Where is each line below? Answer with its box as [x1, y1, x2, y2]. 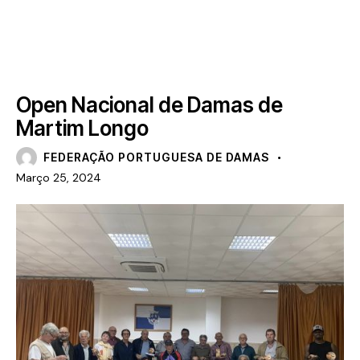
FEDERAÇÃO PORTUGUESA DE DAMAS [43, 150, 270, 165]
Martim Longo [16, 116, 149, 141]
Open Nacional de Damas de [16, 92, 283, 118]
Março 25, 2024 [16, 170, 101, 185]
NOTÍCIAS [29, 70, 80, 83]
